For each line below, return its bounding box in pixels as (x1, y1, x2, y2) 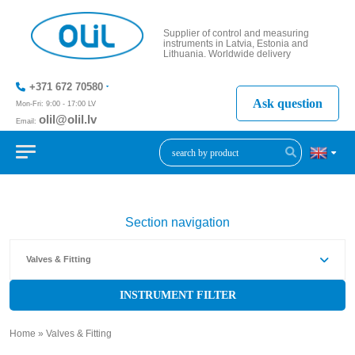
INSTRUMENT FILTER (119, 289, 236, 301)
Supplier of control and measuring (162, 27, 309, 39)
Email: (16, 117, 39, 125)
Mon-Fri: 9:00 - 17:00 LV (16, 100, 96, 108)
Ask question (253, 96, 323, 110)
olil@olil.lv (39, 113, 97, 126)
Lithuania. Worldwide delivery (162, 48, 291, 59)
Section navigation (125, 216, 230, 229)
